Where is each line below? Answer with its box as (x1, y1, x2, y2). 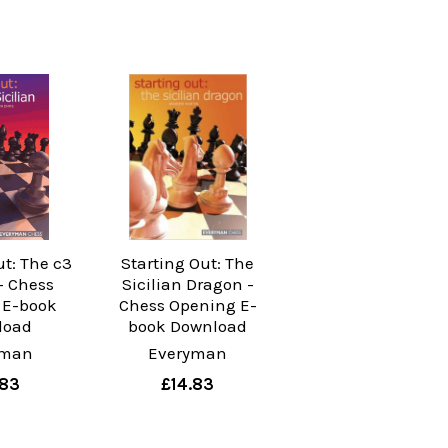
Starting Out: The (121, 252, 255, 273)
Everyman (148, 342, 228, 363)
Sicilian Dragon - (121, 273, 254, 294)
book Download (128, 315, 248, 336)
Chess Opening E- (118, 294, 257, 315)
